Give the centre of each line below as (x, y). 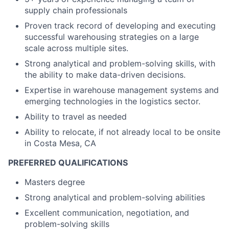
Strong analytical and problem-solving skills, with (120, 64)
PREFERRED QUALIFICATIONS (68, 163)
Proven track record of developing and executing (120, 26)
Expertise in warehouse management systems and (122, 90)
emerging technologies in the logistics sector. (112, 101)
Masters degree (55, 182)
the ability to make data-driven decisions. (105, 75)
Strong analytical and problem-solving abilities (115, 198)
